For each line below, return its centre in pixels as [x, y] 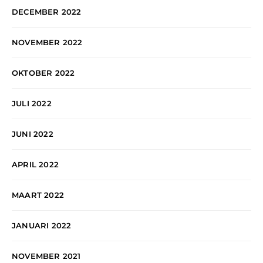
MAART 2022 [38, 195]
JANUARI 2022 [42, 225]
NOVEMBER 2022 [47, 42]
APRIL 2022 [35, 164]
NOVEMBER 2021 [46, 256]
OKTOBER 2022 [43, 73]
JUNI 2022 [33, 134]
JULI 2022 [32, 103]
